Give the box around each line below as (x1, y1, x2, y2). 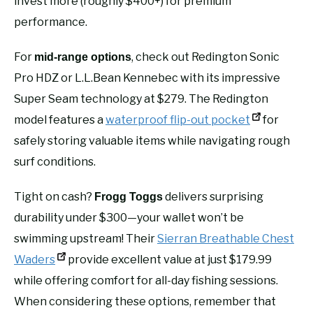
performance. (14, 15, 87, 29)
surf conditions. (14, 155, 96, 169)
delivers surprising (163, 190, 263, 204)
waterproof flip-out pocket (105, 113, 250, 127)
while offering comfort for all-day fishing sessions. (14, 274, 278, 288)
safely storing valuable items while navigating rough (14, 134, 290, 148)
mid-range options (34, 51, 131, 64)
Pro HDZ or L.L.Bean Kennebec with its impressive (14, 71, 280, 85)
